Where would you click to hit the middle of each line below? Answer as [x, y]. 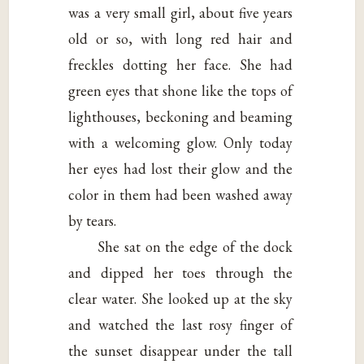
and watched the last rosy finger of [181, 324]
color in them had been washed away [181, 194]
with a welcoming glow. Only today [181, 142]
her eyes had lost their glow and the [181, 168]
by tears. [93, 220]
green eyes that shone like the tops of [181, 90]
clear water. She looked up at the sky [181, 298]
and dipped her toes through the [181, 272]
